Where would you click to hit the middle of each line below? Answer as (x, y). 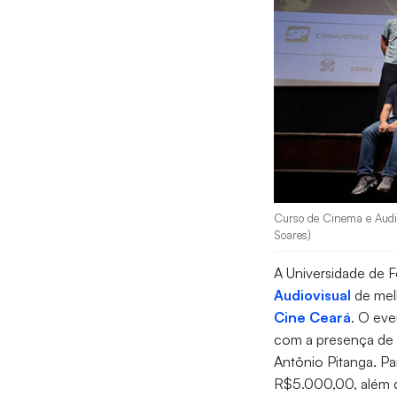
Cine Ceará (313, 318)
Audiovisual (313, 296)
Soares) (293, 235)
